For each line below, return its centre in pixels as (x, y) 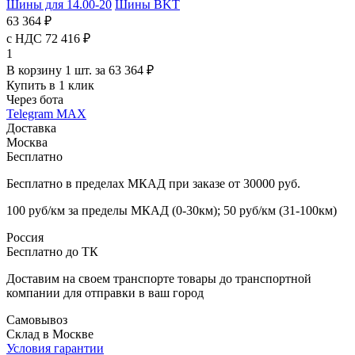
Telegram (31, 113)
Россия (25, 237)
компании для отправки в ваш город (105, 292)
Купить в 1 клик (50, 85)
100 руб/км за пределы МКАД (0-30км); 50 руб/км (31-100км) (172, 210)
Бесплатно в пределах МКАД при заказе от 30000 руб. (153, 183)
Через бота (35, 99)
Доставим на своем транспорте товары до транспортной (159, 278)
